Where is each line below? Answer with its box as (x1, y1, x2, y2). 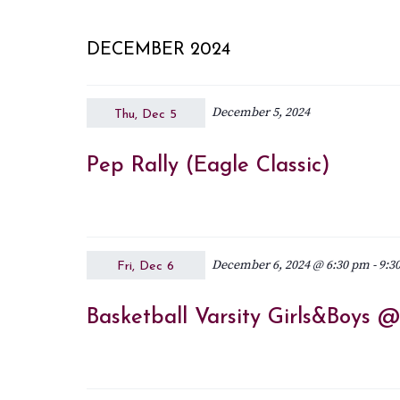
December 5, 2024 (211, 104, 310, 121)
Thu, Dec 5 (114, 107, 178, 121)
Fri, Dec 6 (117, 260, 175, 274)
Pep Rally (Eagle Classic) (86, 154, 330, 177)
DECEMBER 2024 (86, 41, 230, 60)
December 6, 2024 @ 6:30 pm (211, 256, 370, 273)
